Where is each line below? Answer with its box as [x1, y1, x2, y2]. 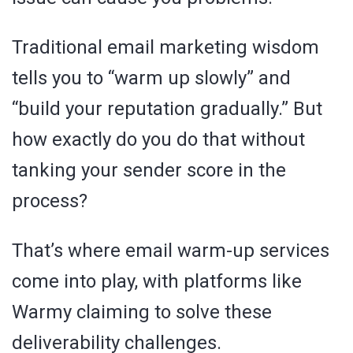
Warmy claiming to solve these [12, 301, 272, 324]
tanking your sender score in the [12, 159, 286, 182]
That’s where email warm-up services [12, 240, 329, 262]
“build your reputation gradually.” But [12, 98, 322, 121]
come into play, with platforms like [12, 270, 302, 293]
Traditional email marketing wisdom [12, 36, 319, 59]
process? [12, 190, 87, 213]
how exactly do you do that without [12, 128, 305, 151]
